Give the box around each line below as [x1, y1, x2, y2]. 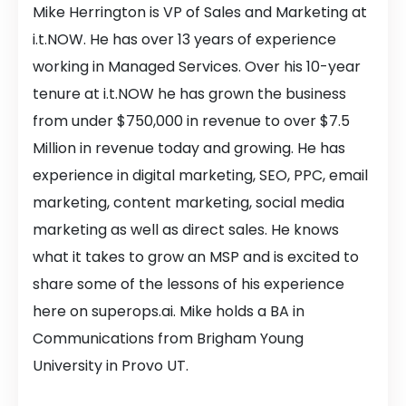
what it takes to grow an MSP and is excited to [33, 246, 359, 267]
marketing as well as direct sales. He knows [33, 219, 339, 240]
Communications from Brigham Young [33, 328, 304, 349]
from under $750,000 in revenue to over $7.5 [33, 111, 350, 131]
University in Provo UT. [33, 355, 188, 376]
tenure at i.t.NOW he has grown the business [33, 83, 346, 104]
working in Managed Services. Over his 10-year [33, 56, 361, 77]
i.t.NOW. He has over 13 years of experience [33, 29, 336, 50]
